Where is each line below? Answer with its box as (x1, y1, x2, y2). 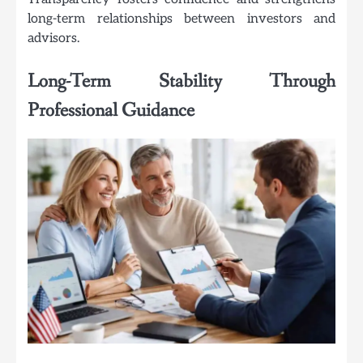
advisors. (28, 29, 79, 46)
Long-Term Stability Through (28, 68, 335, 94)
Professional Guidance (28, 97, 194, 123)
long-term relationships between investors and (28, 10, 335, 27)
